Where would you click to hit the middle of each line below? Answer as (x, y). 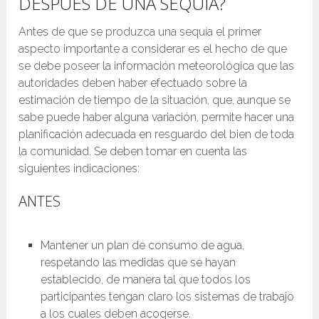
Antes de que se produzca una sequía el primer (140, 31)
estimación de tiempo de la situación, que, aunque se (155, 100)
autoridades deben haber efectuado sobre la (133, 83)
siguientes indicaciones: (79, 168)
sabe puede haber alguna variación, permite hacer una (157, 117)
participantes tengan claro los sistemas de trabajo (167, 296)
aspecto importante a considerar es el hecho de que (153, 48)
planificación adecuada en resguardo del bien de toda (157, 134)
